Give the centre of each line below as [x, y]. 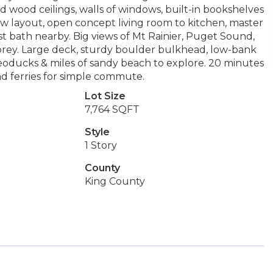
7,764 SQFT [112, 109]
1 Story [101, 145]
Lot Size [105, 96]
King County [115, 181]
